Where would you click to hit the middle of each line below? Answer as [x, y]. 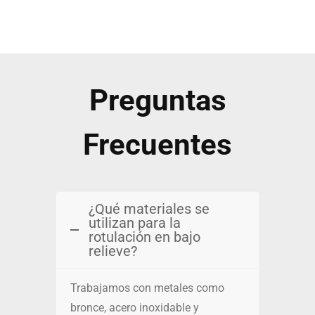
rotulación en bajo [144, 237]
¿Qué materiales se [149, 209]
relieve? [113, 251]
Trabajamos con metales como [147, 288]
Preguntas [157, 101]
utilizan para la [135, 223]
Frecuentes [157, 145]
